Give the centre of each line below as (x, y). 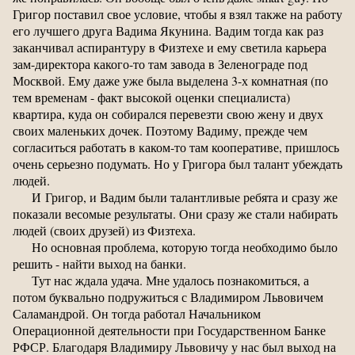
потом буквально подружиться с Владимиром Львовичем (168, 296)
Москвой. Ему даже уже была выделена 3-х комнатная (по (170, 80)
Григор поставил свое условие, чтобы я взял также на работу (177, 13)
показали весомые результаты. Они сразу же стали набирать (175, 213)
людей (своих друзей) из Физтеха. (104, 230)
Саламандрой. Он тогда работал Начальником (137, 313)
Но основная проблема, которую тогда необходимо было (185, 246)
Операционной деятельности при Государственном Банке (169, 330)
